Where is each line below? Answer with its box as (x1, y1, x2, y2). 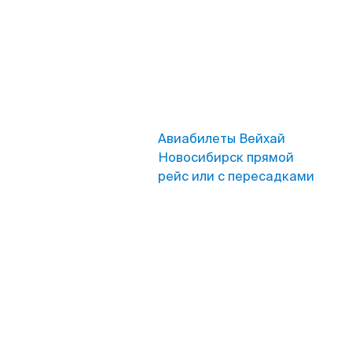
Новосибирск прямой (158, 149, 294, 166)
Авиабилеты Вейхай (158, 130, 285, 147)
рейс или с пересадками (158, 168, 314, 185)
